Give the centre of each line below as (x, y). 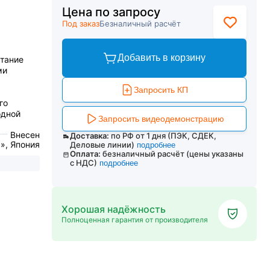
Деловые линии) (102, 145)
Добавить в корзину (162, 58)
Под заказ (81, 24)
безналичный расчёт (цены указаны (173, 154)
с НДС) (84, 163)
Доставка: (89, 136)
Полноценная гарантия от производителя (135, 220)
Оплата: (86, 154)
